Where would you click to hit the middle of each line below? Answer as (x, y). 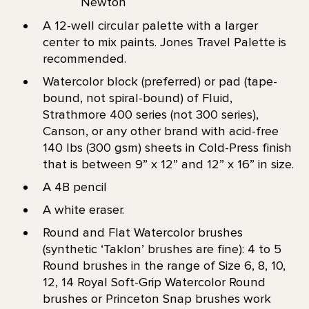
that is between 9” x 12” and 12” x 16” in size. (168, 164)
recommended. (84, 58)
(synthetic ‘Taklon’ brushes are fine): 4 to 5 (162, 249)
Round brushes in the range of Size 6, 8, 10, (164, 266)
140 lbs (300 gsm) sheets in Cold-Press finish (167, 147)
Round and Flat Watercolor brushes (142, 233)
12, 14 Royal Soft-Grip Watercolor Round (154, 282)
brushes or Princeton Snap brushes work (157, 299)
